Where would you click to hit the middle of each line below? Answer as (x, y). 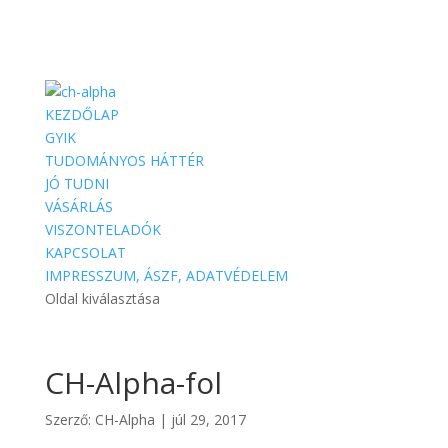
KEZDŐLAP (81, 114)
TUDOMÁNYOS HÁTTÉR (124, 160)
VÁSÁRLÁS (78, 206)
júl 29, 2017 (208, 419)
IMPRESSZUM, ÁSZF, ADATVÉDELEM (166, 275)
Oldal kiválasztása (102, 298)
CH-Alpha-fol (133, 382)
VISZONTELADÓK (102, 229)
